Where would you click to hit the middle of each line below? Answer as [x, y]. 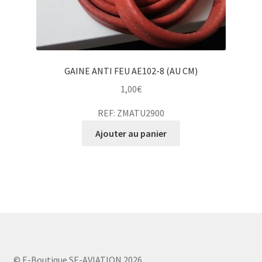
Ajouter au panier [131, 133]
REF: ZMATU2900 [131, 113]
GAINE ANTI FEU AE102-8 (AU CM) [131, 71]
